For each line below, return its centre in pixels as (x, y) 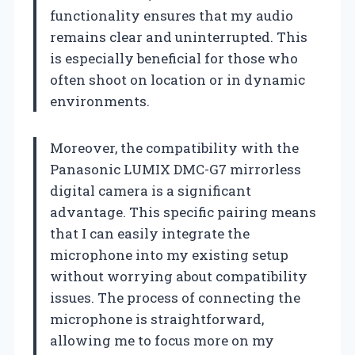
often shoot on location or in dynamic (177, 79)
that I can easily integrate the (150, 233)
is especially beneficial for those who (174, 58)
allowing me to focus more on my (162, 340)
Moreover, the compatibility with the (174, 147)
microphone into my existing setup (169, 254)
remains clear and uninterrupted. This (179, 36)
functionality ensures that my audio (172, 15)
